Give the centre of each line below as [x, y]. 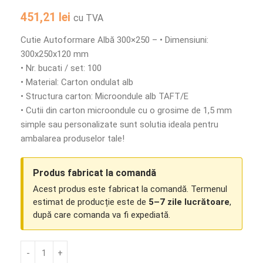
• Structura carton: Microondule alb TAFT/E [104, 97]
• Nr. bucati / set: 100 [61, 68]
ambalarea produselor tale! [73, 139]
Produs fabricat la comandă [95, 173]
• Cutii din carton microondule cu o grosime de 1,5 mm [126, 111]
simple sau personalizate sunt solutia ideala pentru [119, 125]
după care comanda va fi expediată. [102, 215]
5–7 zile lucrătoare [189, 202]
